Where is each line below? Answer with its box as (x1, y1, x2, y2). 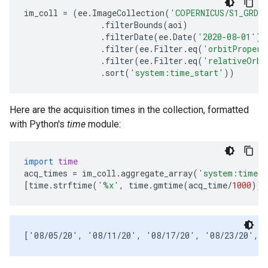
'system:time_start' (130, 67, 224, 78)
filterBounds (105, 19, 163, 31)
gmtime (153, 179, 183, 191)
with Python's (10, 118, 67, 130)
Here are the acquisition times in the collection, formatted (10, 104, 249, 115)
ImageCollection (92, 7, 165, 19)
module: (86, 118, 121, 130)
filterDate (105, 31, 153, 42)
